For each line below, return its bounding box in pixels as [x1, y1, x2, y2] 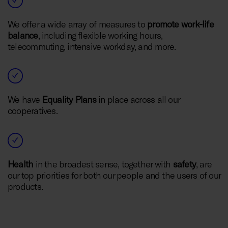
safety [173, 158, 196, 169]
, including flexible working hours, [38, 29, 163, 41]
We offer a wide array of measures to [8, 18, 148, 30]
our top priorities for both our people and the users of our [8, 169, 220, 181]
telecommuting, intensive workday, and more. [8, 40, 176, 52]
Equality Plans [42, 94, 96, 105]
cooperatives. [8, 105, 58, 117]
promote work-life [147, 18, 214, 30]
